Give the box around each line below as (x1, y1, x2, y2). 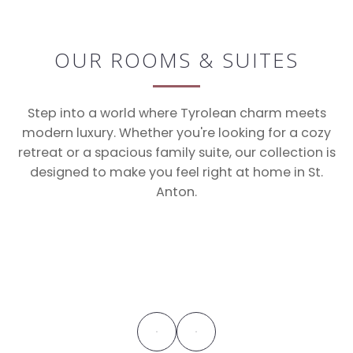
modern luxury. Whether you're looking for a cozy (22, 123, 331, 142)
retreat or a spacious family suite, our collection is (17, 143, 336, 162)
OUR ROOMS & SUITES (54, 45, 299, 74)
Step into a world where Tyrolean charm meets (27, 103, 326, 122)
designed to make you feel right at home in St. (30, 162, 323, 181)
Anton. (156, 182, 197, 201)
